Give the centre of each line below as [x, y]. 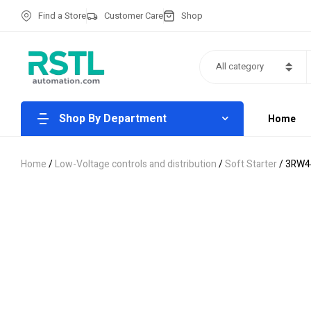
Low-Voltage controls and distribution [136, 164]
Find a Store [62, 15]
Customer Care [134, 15]
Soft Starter [251, 164]
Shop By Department [113, 119]
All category [239, 66]
